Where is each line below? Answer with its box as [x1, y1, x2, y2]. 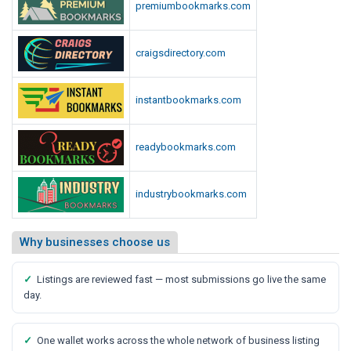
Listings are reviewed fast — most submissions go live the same [37, 273, 326, 285]
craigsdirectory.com [136, 46, 226, 59]
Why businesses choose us [20, 234, 170, 249]
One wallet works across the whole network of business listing [37, 334, 320, 346]
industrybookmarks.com [136, 187, 247, 200]
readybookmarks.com [136, 140, 236, 153]
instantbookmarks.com [136, 93, 241, 106]
